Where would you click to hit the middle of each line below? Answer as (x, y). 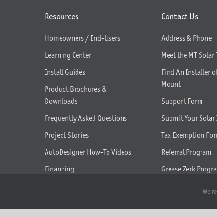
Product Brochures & (75, 89)
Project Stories (66, 135)
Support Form (182, 101)
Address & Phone (187, 38)
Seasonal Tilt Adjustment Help (89, 202)
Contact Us (180, 16)
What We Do (62, 186)
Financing (59, 169)
